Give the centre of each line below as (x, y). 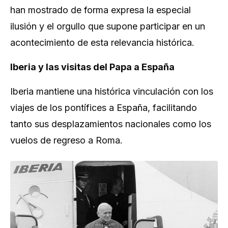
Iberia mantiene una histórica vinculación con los (112, 91)
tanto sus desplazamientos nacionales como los (111, 124)
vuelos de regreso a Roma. (66, 140)
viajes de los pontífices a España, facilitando (104, 108)
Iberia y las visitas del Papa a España (92, 67)
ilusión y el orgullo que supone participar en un (108, 26)
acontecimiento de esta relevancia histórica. (102, 42)
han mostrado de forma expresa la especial (101, 10)
